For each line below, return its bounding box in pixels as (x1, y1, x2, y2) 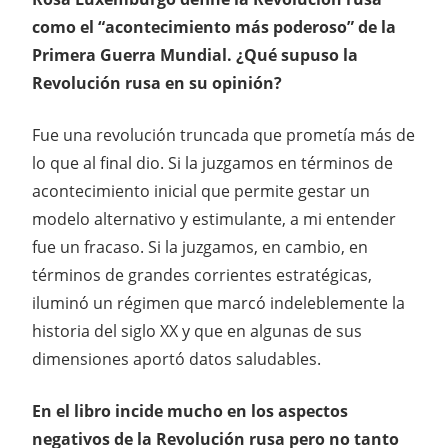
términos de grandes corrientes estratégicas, (32, 263, 372, 286)
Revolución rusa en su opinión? (32, 71, 282, 94)
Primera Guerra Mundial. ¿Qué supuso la (32, 43, 358, 66)
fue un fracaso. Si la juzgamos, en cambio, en (32, 235, 368, 258)
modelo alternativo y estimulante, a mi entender (32, 207, 396, 230)
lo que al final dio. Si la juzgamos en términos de (32, 151, 393, 174)
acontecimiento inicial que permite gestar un (32, 179, 370, 202)
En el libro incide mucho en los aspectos (32, 399, 348, 422)
